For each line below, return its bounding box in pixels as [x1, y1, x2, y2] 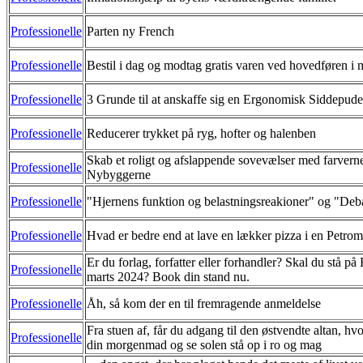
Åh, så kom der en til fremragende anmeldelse [87, 296, 321, 310]
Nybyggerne [87, 167, 151, 181]
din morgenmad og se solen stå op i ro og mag [87, 337, 322, 352]
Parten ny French [87, 23, 174, 38]
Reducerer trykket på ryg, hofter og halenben [87, 126, 316, 140]
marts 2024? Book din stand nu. [87, 269, 250, 284]
